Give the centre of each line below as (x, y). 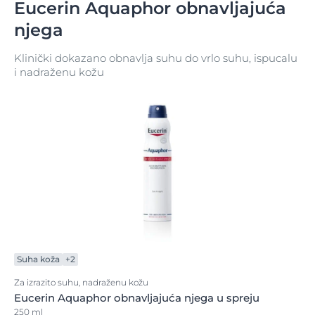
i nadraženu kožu (59, 72)
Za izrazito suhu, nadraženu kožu (81, 282)
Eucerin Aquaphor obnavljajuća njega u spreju (137, 298)
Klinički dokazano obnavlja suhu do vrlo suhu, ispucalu (156, 58)
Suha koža (38, 259)
